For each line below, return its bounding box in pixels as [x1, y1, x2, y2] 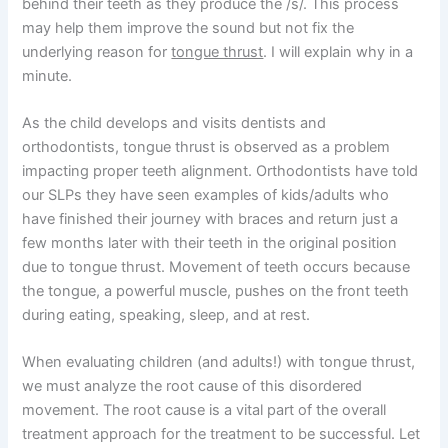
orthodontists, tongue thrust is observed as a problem [22, 137, 391, 156]
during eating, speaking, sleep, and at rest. [22, 305, 311, 324]
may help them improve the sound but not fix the [22, 18, 355, 37]
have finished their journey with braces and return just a [22, 209, 399, 228]
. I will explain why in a [263, 42, 414, 61]
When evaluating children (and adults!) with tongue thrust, [22, 353, 416, 372]
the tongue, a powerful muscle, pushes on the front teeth [22, 281, 410, 300]
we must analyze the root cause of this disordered [22, 377, 363, 396]
